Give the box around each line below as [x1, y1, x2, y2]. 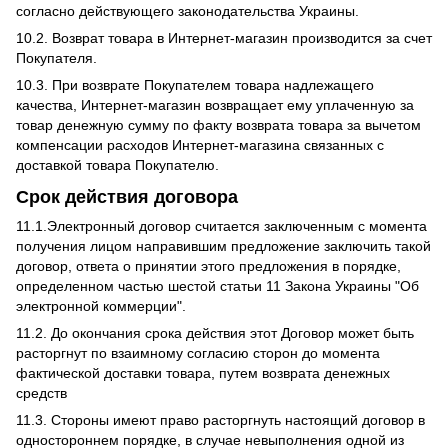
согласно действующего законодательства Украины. [16, 3, 359, 20]
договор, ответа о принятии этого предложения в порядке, [16, 258, 401, 275]
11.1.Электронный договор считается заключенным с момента [16, 218, 427, 235]
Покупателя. [16, 50, 97, 67]
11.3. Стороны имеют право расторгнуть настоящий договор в [16, 412, 425, 429]
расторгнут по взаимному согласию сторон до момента [16, 345, 380, 362]
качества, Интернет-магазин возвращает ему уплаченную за [16, 97, 414, 114]
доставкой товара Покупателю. [16, 157, 219, 174]
